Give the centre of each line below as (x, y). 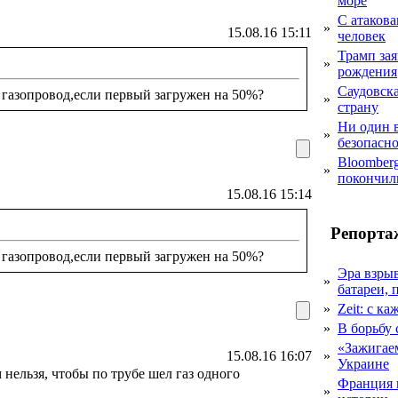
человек (362, 36)
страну (358, 107)
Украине (363, 364)
